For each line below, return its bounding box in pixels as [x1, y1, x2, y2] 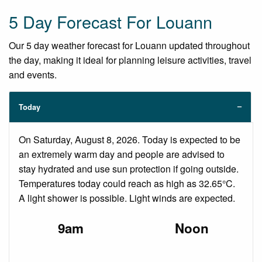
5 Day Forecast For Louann [9, 9, 212, 33]
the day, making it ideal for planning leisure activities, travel [9, 53, 251, 67]
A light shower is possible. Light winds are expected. [19, 191, 235, 205]
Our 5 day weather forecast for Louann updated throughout [9, 38, 250, 52]
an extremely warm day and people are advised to [19, 147, 225, 161]
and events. [9, 67, 57, 81]
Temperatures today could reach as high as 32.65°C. [19, 176, 235, 190]
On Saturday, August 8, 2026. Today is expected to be [19, 132, 240, 146]
